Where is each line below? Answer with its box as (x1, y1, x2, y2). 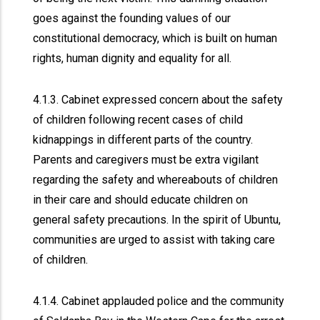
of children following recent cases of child (33, 113, 244, 126)
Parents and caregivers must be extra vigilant (33, 153, 259, 166)
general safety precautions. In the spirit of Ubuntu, (33, 213, 281, 226)
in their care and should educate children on (33, 193, 249, 206)
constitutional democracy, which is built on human (33, 31, 278, 45)
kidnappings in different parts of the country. (33, 133, 254, 146)
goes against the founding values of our (33, 11, 231, 25)
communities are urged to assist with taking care (33, 233, 276, 246)
